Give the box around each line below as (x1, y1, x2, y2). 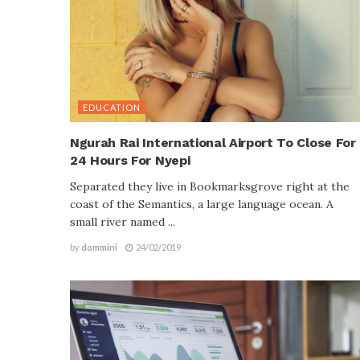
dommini (81, 241, 117, 252)
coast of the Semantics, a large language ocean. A (70, 196, 333, 211)
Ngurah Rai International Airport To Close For (70, 134, 356, 150)
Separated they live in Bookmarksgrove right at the (70, 178, 350, 194)
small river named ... (70, 214, 175, 229)
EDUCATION (83, 101, 141, 112)
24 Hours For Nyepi (70, 152, 190, 168)
